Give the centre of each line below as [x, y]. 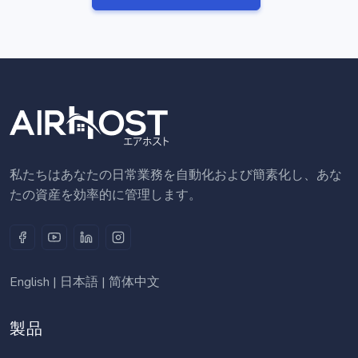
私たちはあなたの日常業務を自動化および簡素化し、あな [176, 175]
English [30, 282]
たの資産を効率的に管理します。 [105, 195]
